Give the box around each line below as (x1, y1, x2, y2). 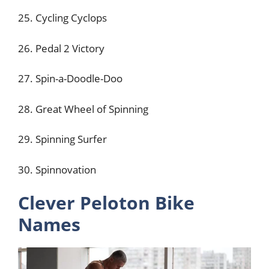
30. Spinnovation (18, 162, 96, 177)
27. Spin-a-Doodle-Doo (18, 71, 122, 85)
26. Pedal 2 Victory (18, 41, 107, 55)
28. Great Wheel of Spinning (18, 101, 148, 116)
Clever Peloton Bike (18, 190, 195, 215)
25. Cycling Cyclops (18, 11, 107, 25)
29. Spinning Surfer (18, 132, 107, 146)
